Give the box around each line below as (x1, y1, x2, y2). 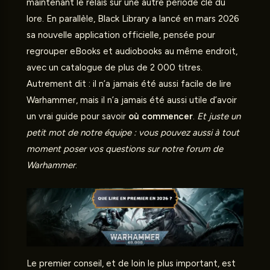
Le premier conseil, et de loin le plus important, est (27, 258, 236, 269)
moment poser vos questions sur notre (27, 143, 186, 154)
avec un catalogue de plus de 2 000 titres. (27, 62, 202, 73)
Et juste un (197, 111, 240, 122)
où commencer (128, 111, 193, 122)
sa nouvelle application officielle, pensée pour (27, 30, 215, 40)
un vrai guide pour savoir (27, 111, 128, 122)
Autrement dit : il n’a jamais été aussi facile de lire (27, 78, 231, 89)
